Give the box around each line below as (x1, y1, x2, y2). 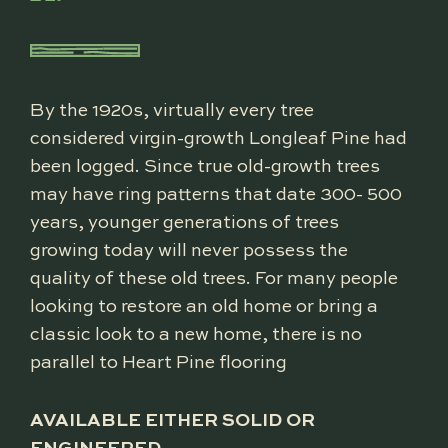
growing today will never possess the (30, 241, 348, 260)
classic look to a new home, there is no (30, 325, 362, 344)
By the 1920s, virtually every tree (30, 101, 314, 120)
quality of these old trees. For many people (30, 269, 398, 288)
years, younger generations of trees (30, 213, 339, 232)
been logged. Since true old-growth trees (30, 157, 380, 176)
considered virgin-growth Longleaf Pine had (30, 129, 407, 148)
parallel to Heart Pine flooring (30, 353, 287, 372)
